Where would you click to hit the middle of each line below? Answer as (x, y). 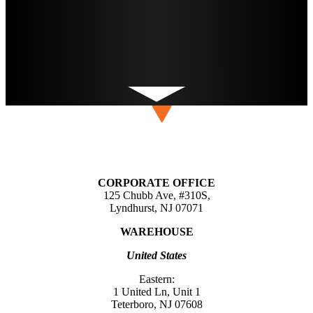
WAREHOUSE (156, 232)
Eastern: (156, 279)
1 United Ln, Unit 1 (156, 292)
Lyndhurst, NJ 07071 (156, 208)
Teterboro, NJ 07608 (156, 305)
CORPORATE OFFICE (156, 183)
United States (156, 256)
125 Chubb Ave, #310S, (156, 196)
